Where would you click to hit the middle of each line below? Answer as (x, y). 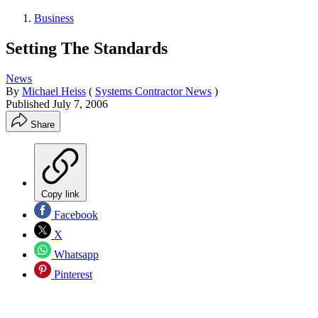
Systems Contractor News (153, 91)
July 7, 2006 (80, 104)
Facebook (75, 214)
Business (54, 18)
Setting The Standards (87, 48)
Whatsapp (75, 254)
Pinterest (72, 274)
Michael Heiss (54, 91)
